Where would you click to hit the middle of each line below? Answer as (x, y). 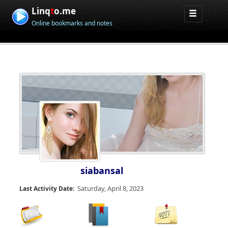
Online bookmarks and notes (72, 23)
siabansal (102, 170)
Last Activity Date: (47, 189)
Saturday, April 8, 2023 (110, 188)
